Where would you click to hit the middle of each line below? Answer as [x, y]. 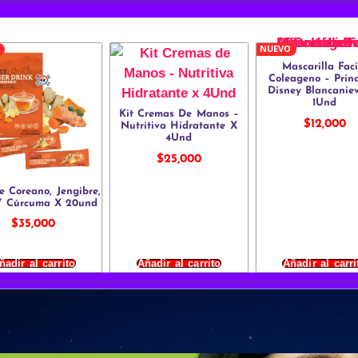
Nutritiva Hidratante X [179, 126]
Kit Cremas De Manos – [179, 114]
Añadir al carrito [179, 263]
